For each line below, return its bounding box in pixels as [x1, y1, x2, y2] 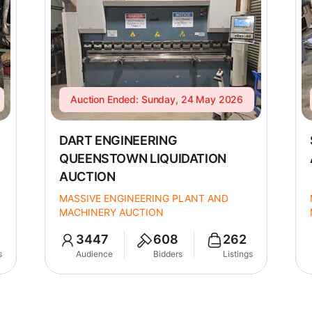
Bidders [153, 249, 182, 259]
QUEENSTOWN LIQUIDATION [58, 151, 227, 166]
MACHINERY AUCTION [58, 206, 164, 218]
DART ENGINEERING [58, 133, 178, 148]
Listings [222, 249, 253, 259]
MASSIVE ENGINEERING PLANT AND [58, 192, 228, 204]
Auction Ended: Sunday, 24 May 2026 [70, 93, 244, 105]
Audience [75, 249, 113, 259]
